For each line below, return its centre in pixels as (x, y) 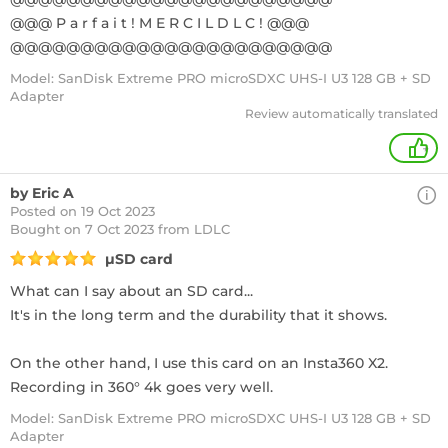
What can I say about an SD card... (131, 291)
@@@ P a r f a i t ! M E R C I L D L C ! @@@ (159, 23)
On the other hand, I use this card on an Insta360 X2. (199, 363)
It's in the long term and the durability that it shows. (198, 315)
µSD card (139, 259)
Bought (37, 229)
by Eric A (42, 193)
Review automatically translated (341, 113)
